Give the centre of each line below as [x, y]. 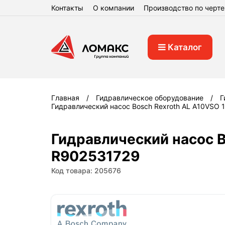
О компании [114, 8]
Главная [65, 97]
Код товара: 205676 [86, 170]
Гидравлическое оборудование [150, 97]
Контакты [67, 8]
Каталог [184, 47]
